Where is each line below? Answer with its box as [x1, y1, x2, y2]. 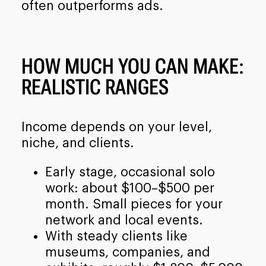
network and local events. [45, 213, 203, 227]
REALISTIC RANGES [21, 75, 169, 100]
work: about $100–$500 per [45, 181, 214, 195]
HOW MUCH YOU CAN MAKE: [21, 54, 244, 80]
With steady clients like [45, 229, 188, 243]
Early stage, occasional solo [45, 165, 215, 179]
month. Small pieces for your [45, 197, 223, 211]
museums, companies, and [45, 245, 210, 259]
